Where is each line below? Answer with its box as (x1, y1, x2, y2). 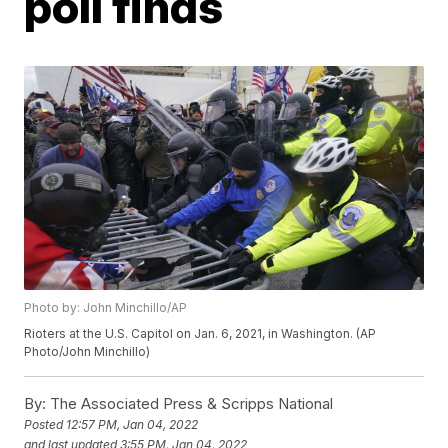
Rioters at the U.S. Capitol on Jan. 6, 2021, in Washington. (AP (24, 326, 377, 342)
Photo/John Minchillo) (24, 344, 151, 360)
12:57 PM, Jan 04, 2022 (66, 417, 199, 433)
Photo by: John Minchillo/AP (24, 300, 188, 316)
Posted (24, 417, 67, 433)
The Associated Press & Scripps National (46, 394, 334, 414)
